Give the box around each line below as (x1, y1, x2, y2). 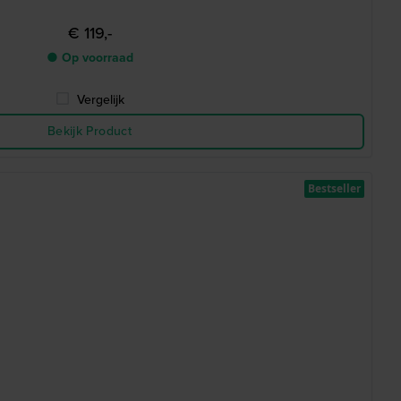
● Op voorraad (46, 48, 133, 67)
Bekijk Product (47, 122, 132, 141)
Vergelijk (76, 90, 124, 109)
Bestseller (308, 181, 361, 196)
